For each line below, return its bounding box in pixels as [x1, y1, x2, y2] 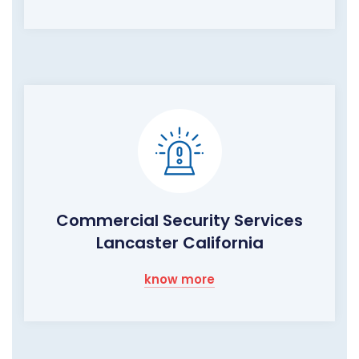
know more [144, 270, 215, 288]
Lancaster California [95, 231, 264, 254]
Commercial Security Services [56, 208, 303, 232]
